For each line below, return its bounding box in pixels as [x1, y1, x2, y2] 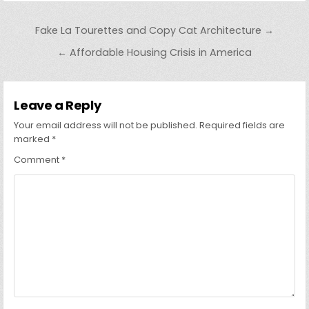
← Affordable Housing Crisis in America [57, 46, 252, 60]
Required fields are [199, 119, 286, 132]
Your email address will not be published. [14, 119, 198, 132]
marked [14, 132, 52, 146]
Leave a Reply [14, 97, 101, 114]
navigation [2, 37, 114, 65]
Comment [14, 153, 62, 167]
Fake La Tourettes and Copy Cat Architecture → [35, 23, 274, 38]
